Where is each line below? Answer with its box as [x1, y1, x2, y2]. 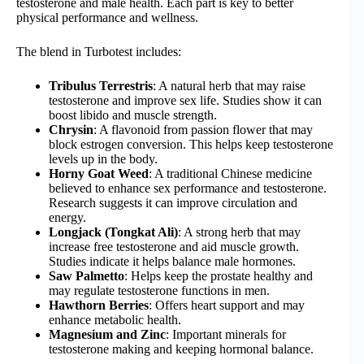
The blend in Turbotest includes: [16, 45, 181, 59]
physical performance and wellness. [16, 11, 198, 25]
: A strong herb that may [178, 225, 301, 240]
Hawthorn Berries [49, 298, 149, 313]
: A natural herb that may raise [153, 79, 305, 93]
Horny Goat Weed [49, 167, 149, 181]
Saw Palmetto [49, 269, 124, 284]
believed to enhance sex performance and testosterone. [49, 181, 327, 196]
